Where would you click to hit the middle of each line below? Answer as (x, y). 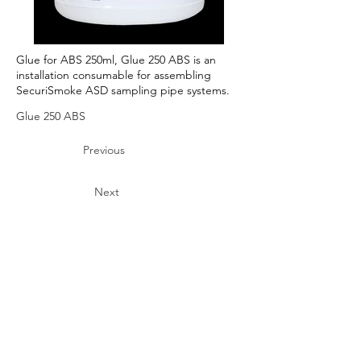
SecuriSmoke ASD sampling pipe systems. (123, 90)
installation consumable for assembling (114, 75)
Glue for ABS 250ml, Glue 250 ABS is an (116, 60)
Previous (104, 150)
